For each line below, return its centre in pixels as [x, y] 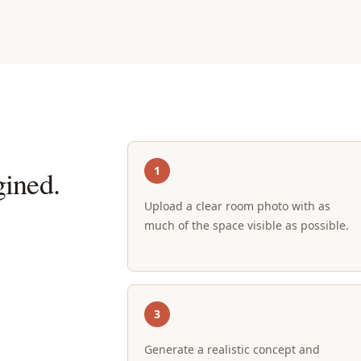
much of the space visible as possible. [247, 225]
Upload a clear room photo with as [238, 206]
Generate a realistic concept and [232, 349]
